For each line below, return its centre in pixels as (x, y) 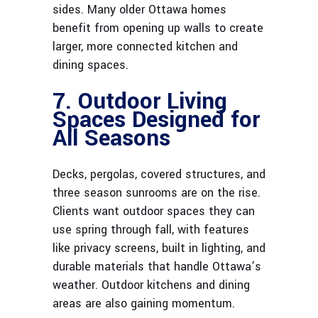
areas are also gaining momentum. (144, 304)
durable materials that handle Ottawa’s (157, 267)
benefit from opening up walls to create (158, 28)
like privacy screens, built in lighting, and (159, 248)
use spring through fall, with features (151, 230)
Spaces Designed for (156, 120)
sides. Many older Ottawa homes (139, 10)
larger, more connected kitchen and (145, 47)
